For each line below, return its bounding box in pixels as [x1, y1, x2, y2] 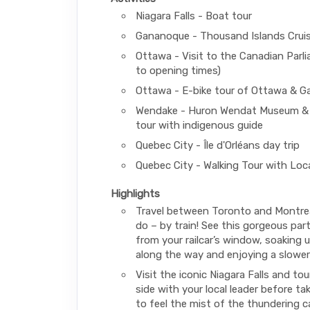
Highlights [111, 187, 160, 200]
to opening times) [136, 64, 221, 77]
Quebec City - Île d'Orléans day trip [136, 138, 300, 152]
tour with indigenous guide [136, 118, 263, 131]
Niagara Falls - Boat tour [136, 9, 252, 22]
